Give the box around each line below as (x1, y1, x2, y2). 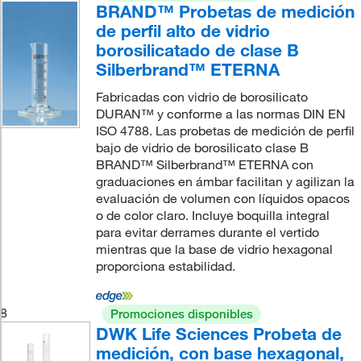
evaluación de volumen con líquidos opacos (95, 189, 350, 206)
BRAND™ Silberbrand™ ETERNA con (95, 156, 313, 172)
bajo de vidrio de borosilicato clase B (95, 139, 309, 156)
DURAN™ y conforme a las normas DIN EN (95, 105, 346, 122)
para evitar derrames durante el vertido (95, 223, 319, 240)
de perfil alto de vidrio (95, 19, 270, 41)
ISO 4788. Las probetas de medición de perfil (95, 122, 355, 139)
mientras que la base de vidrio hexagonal (95, 240, 333, 257)
